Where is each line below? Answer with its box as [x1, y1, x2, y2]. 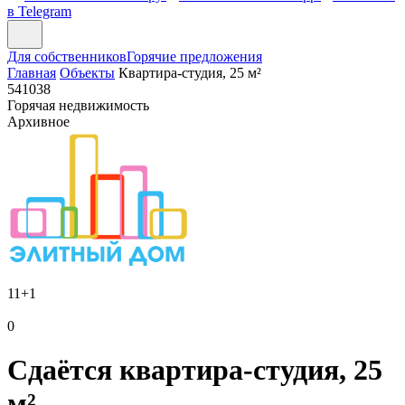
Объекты [60, 65, 115, 80]
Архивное [7, 114, 70, 129]
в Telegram [7, 4, 71, 19]
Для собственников [7, 49, 127, 64]
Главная [7, 65, 56, 80]
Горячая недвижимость [7, 98, 149, 113]
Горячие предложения [127, 49, 262, 64]
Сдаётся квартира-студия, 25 [7, 353, 382, 387]
